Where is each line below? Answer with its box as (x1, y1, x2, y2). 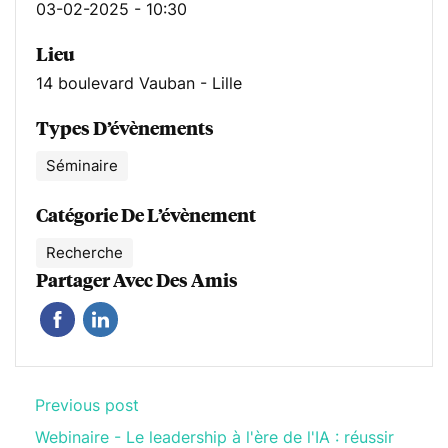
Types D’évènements (36, 116, 214, 141)
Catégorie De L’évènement (36, 203, 256, 228)
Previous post (35, 395, 139, 416)
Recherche (46, 243, 123, 263)
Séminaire (46, 156, 118, 176)
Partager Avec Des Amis (36, 268, 238, 293)
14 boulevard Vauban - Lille (36, 73, 242, 94)
